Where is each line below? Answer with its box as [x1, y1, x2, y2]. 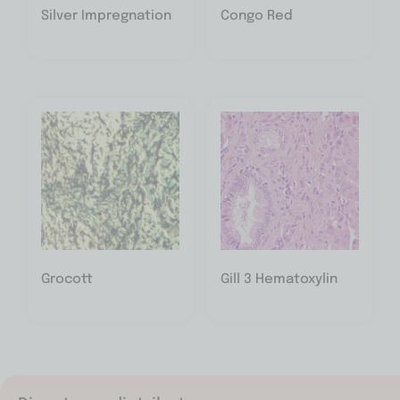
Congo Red [220, 9, 293, 23]
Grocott [41, 271, 94, 287]
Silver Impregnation [41, 9, 172, 23]
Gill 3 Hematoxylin [220, 271, 337, 287]
